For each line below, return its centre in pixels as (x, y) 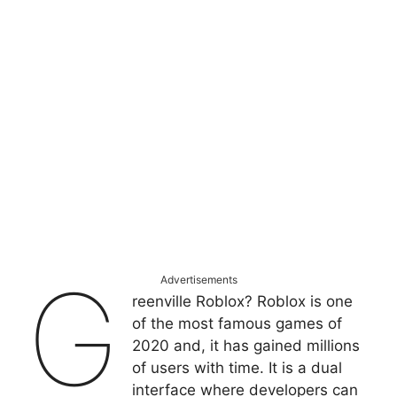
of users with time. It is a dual (237, 367)
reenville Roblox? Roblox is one (243, 301)
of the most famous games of (237, 323)
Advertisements (198, 279)
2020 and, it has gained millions (246, 345)
